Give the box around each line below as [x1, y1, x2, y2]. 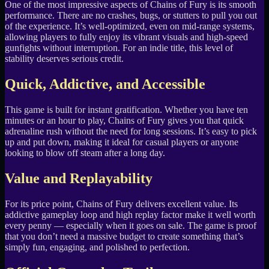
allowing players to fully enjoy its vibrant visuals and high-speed [5, 32, 248, 43]
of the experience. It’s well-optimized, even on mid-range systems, [5, 21, 255, 32]
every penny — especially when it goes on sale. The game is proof [5, 220, 256, 231]
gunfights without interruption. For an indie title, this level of [5, 43, 233, 53]
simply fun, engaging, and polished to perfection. [5, 241, 190, 252]
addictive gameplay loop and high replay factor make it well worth [5, 209, 256, 220]
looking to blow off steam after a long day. [5, 147, 165, 158]
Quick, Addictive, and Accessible [5, 76, 205, 92]
